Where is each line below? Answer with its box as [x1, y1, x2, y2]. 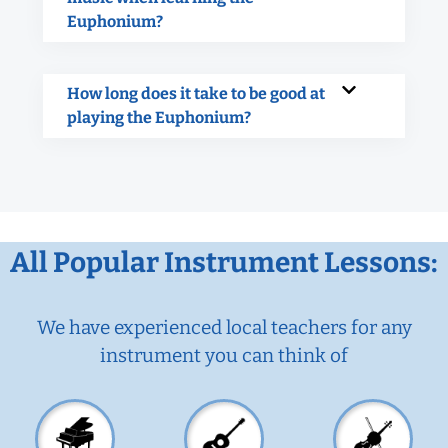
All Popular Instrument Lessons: [10, 245, 438, 279]
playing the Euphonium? [67, 107, 251, 127]
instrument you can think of [100, 343, 348, 367]
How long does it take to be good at [67, 83, 325, 103]
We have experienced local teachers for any [36, 315, 412, 339]
